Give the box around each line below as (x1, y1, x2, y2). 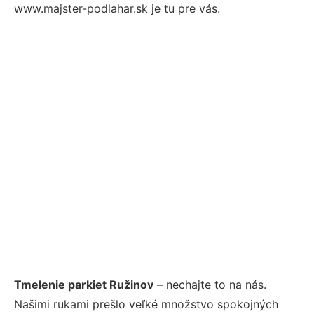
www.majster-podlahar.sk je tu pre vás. (14, 1, 220, 15)
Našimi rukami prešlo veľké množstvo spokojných (14, 296, 278, 311)
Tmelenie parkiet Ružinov (14, 277, 153, 292)
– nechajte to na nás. (153, 277, 266, 292)
